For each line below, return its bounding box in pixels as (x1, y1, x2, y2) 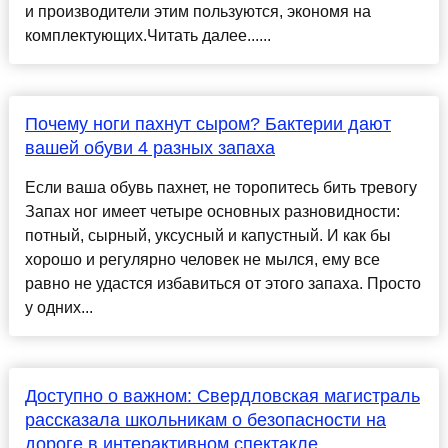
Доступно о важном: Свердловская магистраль (24, 386, 420, 407)
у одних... (24, 299, 93, 317)
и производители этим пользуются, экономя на (24, 3, 371, 21)
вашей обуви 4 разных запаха (24, 138, 275, 159)
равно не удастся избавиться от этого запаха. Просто (24, 275, 421, 293)
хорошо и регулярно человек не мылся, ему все (24, 251, 380, 269)
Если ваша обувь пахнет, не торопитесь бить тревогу (24, 179, 417, 197)
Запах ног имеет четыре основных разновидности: (24, 203, 400, 221)
